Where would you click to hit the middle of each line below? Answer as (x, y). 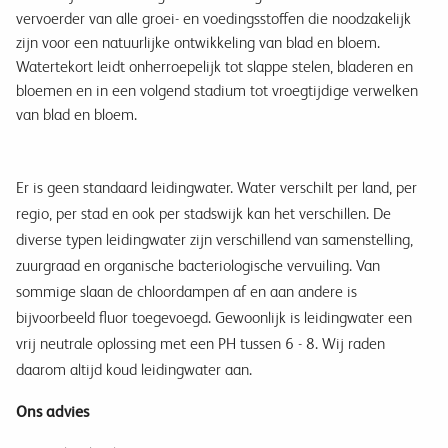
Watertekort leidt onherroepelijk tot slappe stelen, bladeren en (214, 67)
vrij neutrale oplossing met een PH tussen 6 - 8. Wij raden (200, 344)
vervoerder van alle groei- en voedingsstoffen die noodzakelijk (213, 19)
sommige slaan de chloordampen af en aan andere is (186, 292)
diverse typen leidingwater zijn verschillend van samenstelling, (214, 240)
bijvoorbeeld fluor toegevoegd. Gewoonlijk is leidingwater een (214, 318)
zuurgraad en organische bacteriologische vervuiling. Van (198, 266)
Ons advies (52, 412)
